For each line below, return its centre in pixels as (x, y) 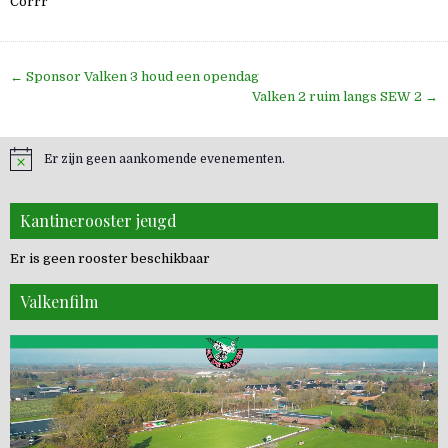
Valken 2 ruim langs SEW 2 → (345, 96)
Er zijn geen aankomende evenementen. (164, 158)
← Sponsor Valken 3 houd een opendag (134, 76)
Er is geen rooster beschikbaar (110, 258)
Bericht (51, 77)
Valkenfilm (59, 301)
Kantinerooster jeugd (98, 220)
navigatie (61, 101)
